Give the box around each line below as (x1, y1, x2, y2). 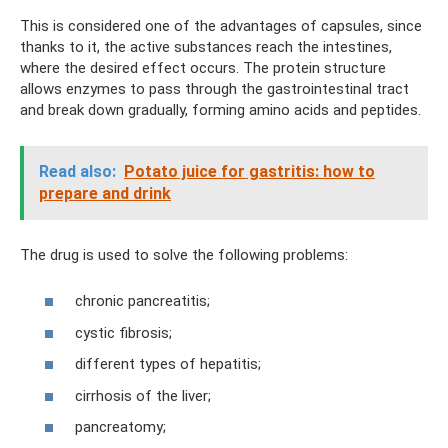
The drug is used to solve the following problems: (20, 245, 348, 264)
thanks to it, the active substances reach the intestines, (20, 37, 392, 56)
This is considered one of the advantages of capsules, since (20, 16, 422, 35)
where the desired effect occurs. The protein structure (20, 58, 386, 77)
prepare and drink (39, 183, 171, 203)
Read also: (39, 161, 116, 181)
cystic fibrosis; (75, 323, 172, 342)
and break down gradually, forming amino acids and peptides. (20, 100, 421, 119)
